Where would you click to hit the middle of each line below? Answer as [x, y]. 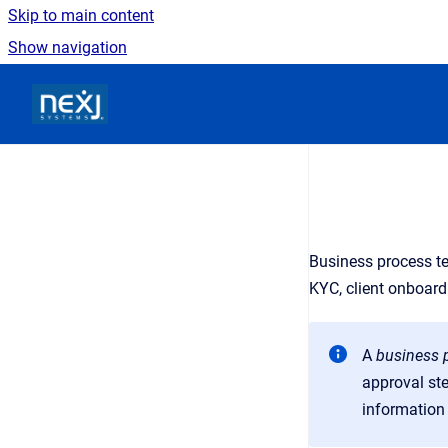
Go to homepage [166, 90]
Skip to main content [81, 15]
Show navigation [67, 47]
